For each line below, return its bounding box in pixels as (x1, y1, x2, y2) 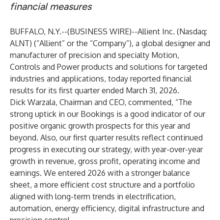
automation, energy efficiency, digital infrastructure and (10, 203, 204, 213)
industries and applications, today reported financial (10, 74, 192, 83)
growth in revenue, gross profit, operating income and (10, 156, 200, 166)
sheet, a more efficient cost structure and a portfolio (10, 180, 195, 190)
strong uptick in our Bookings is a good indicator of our (10, 109, 205, 119)
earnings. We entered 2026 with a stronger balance (10, 168, 190, 178)
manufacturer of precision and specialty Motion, (10, 50, 179, 60)
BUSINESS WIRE (70, 27, 129, 36)
